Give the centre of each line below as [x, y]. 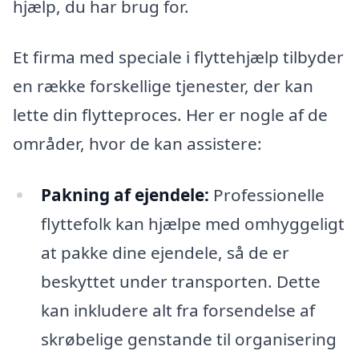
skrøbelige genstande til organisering [188, 339]
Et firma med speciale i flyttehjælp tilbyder [178, 57]
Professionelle [266, 195]
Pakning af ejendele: [125, 195]
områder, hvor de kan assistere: [137, 144]
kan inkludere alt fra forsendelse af [177, 311]
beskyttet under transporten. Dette [180, 282]
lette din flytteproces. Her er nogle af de [170, 115]
